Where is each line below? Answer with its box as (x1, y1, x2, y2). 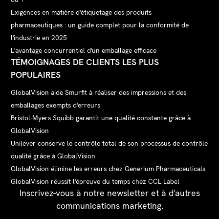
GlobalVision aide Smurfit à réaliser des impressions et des (11, 88, 187, 97)
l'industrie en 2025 (11, 33, 67, 42)
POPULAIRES (11, 69, 61, 81)
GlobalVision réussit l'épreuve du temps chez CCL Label (11, 176, 180, 186)
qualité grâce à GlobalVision (11, 151, 96, 160)
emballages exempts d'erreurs (11, 100, 101, 109)
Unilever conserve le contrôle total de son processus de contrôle (11, 138, 208, 148)
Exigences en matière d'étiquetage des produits (11, 7, 152, 17)
